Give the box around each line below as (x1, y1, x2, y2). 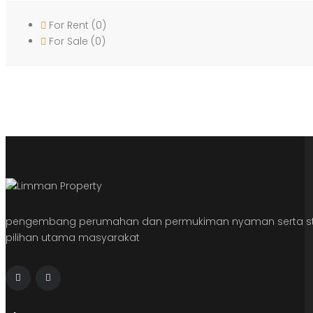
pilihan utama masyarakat (6, 230, 140, 245)
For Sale (46, 34, 91, 48)
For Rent (46, 17, 92, 32)
